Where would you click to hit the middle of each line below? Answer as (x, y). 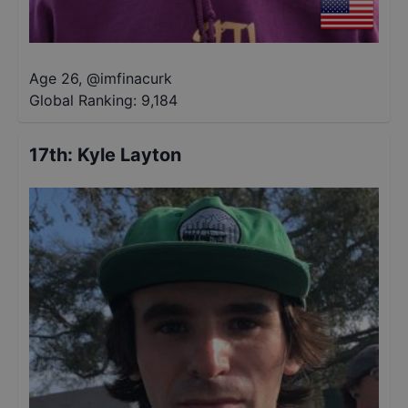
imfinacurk (136, 78)
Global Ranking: (83, 100)
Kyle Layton (129, 155)
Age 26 (54, 78)
